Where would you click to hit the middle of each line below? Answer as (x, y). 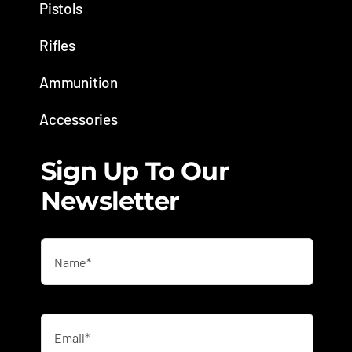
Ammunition (79, 82)
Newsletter (110, 201)
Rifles (57, 46)
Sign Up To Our (134, 171)
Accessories (78, 119)
